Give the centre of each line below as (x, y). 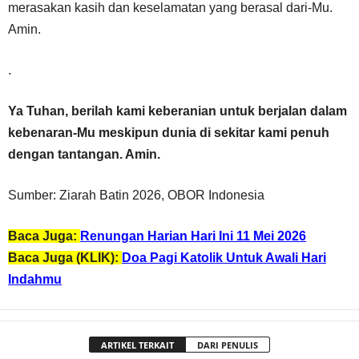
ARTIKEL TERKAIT (137, 345)
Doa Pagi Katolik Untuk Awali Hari (224, 258)
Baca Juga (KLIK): (65, 258)
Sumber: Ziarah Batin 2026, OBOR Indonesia (136, 195)
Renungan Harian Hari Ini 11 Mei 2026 (193, 236)
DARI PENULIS (228, 345)
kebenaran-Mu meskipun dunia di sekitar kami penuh (169, 133)
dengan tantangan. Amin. (84, 154)
